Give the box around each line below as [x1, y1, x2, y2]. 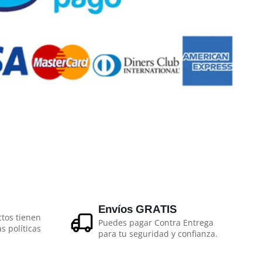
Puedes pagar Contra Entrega [98, 217, 213, 228]
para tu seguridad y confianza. [98, 228, 218, 239]
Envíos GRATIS [98, 203, 177, 215]
